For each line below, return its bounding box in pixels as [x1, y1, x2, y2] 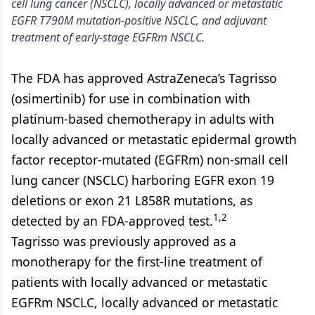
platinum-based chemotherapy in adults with [11, 110, 274, 127]
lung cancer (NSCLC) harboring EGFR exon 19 [11, 172, 274, 188]
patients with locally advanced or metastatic [11, 274, 267, 290]
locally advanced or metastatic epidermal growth [11, 131, 297, 148]
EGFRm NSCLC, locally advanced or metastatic [11, 294, 278, 311]
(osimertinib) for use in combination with [11, 90, 250, 107]
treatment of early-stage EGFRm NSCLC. [11, 30, 205, 45]
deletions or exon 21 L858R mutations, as [11, 192, 252, 209]
